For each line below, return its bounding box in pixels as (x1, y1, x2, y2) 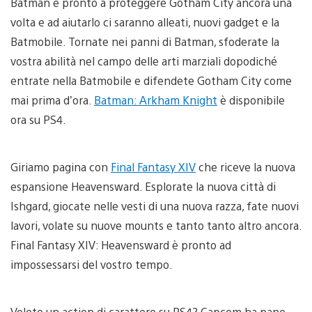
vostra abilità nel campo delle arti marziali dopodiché (10, 54, 277, 68)
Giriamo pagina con (10, 159, 111, 174)
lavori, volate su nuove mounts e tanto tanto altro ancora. (10, 218, 302, 233)
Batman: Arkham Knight (94, 93, 217, 107)
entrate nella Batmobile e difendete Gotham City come (10, 73, 292, 88)
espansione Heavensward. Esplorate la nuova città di (10, 179, 276, 194)
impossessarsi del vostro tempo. (10, 257, 173, 272)
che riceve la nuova (196, 159, 295, 174)
